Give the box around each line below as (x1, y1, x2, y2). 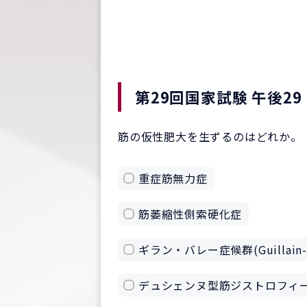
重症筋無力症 (138, 169, 208, 186)
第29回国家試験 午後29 (135, 86, 302, 108)
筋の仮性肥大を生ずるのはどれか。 (118, 127, 302, 145)
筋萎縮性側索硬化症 (138, 205, 243, 222)
